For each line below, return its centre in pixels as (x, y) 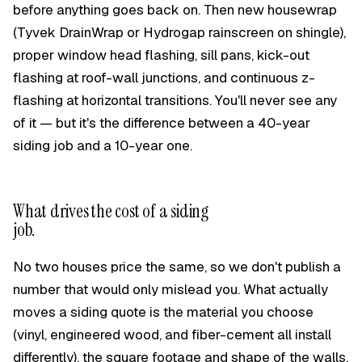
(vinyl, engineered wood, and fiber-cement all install (172, 335)
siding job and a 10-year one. (103, 145)
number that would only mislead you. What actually (170, 289)
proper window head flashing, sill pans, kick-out (161, 55)
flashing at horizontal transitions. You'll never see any (175, 100)
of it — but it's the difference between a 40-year (162, 123)
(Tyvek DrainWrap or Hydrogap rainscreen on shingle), (179, 32)
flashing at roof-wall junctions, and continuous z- (164, 78)
